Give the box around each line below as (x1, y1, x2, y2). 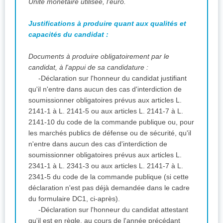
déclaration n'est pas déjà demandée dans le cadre (28, 183, 190, 192)
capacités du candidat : (28, 30, 111, 38)
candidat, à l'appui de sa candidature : (28, 63, 148, 71)
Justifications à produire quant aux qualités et (28, 19, 186, 27)
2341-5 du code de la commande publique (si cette (28, 172, 189, 181)
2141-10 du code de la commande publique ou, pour (28, 117, 194, 126)
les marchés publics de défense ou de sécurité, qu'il (28, 128, 191, 137)
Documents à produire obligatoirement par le (28, 52, 169, 60)
